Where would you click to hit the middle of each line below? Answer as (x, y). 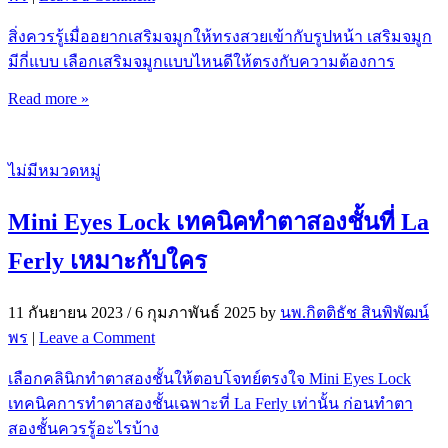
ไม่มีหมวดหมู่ (54, 170)
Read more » (48, 98)
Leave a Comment (97, 338)
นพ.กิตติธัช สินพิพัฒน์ (354, 313)
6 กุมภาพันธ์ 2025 (195, 313)
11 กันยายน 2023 (65, 313)
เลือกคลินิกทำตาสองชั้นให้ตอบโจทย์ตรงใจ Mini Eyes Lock (209, 379)
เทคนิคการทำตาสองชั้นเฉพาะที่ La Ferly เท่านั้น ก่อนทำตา (210, 404)
